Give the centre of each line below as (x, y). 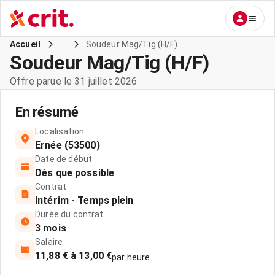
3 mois (51, 228)
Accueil (25, 44)
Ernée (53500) (68, 145)
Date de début (64, 159)
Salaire (49, 242)
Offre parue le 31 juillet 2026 (74, 81)
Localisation (60, 131)
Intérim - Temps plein (84, 200)
